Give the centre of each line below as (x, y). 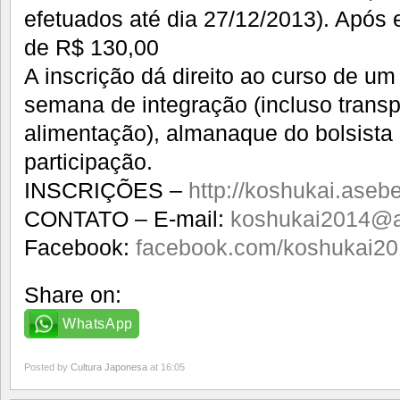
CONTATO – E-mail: (127, 218)
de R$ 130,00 (92, 47)
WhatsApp (98, 323)
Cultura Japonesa (109, 367)
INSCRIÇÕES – (106, 190)
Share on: (73, 294)
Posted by (47, 367)
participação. (88, 161)
